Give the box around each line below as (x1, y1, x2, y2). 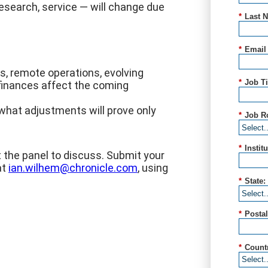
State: (245, 176, 266, 186)
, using (138, 162, 168, 174)
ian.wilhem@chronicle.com (8, 162, 138, 174)
